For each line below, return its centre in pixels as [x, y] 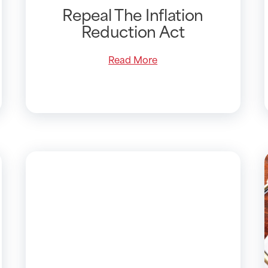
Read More [133, 59]
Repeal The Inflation [133, 14]
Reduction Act [133, 31]
